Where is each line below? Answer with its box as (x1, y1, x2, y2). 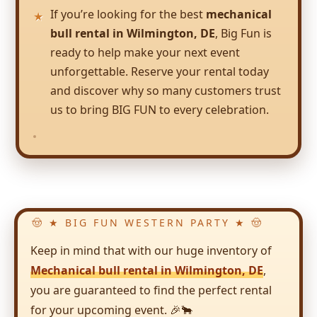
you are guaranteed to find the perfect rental (30, 282, 272, 299)
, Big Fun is (215, 25, 272, 42)
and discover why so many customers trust (50, 83, 281, 99)
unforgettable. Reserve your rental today (50, 64, 269, 80)
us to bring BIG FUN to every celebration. (50, 102, 269, 118)
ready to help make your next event (50, 45, 240, 61)
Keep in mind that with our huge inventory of (30, 243, 272, 259)
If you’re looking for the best (50, 6, 206, 23)
